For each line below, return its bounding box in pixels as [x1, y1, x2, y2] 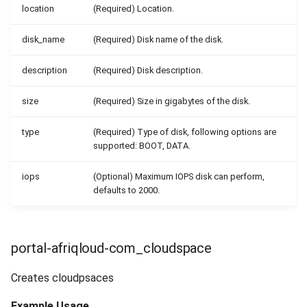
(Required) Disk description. [93, 65, 203, 75]
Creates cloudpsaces [11, 271, 114, 284]
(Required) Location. [93, 3, 174, 14]
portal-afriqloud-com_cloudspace [11, 240, 212, 256]
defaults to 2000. [93, 185, 160, 195]
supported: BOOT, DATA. [93, 140, 191, 151]
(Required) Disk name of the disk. [93, 34, 223, 45]
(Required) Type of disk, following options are [93, 127, 276, 137]
